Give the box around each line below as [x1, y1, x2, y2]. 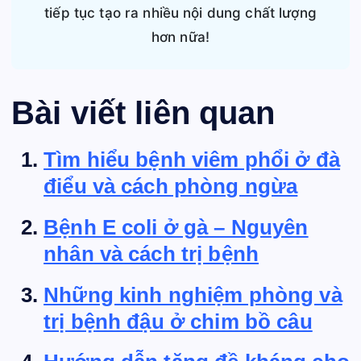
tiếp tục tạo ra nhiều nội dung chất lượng [44, 4, 317, 21]
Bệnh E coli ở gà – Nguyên [44, 214, 309, 239]
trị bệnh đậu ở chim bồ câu [44, 309, 313, 334]
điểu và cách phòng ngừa [44, 174, 298, 199]
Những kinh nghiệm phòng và [44, 282, 342, 307]
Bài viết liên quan [11, 94, 276, 131]
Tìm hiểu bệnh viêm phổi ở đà [44, 147, 341, 172]
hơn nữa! [151, 28, 210, 45]
